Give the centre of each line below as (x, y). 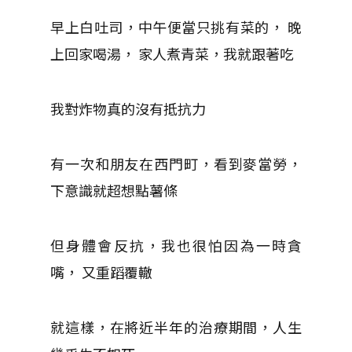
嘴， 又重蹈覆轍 (101, 271)
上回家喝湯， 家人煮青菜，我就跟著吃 (172, 53)
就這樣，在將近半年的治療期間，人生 (176, 326)
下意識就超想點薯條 (114, 190)
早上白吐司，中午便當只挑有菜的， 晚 (176, 26)
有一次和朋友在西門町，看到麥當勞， (176, 163)
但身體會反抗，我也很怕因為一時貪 (176, 245)
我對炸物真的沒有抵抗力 (128, 108)
